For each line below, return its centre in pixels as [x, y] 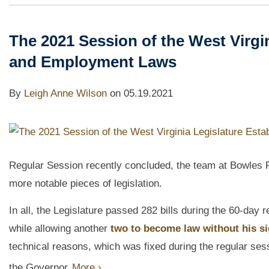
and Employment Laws [93, 62]
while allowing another [60, 229]
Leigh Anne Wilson [65, 94]
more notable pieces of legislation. [86, 184]
